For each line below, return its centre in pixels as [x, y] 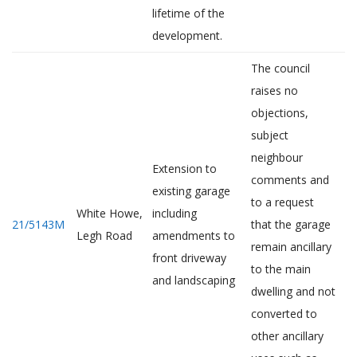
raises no [275, 90]
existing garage [191, 191]
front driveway [189, 258]
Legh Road [104, 235]
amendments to [194, 235]
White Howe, [110, 213]
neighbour [277, 157]
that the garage [291, 224]
